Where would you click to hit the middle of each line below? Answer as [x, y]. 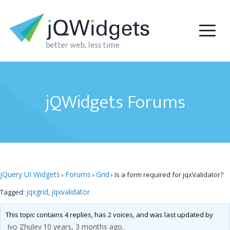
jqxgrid [37, 192]
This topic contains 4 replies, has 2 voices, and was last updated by [109, 214]
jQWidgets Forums [115, 102]
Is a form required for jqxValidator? [169, 175]
